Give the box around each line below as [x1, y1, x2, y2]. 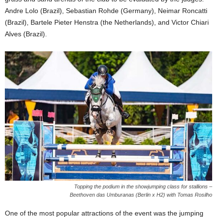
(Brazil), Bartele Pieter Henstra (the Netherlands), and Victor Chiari [5, 18, 209, 26]
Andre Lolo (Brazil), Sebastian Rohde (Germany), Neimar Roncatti [5, 6, 207, 15]
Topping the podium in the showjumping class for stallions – [74, 184, 212, 190]
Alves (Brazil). [5, 30, 47, 38]
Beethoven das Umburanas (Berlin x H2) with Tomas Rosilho [70, 192, 212, 198]
